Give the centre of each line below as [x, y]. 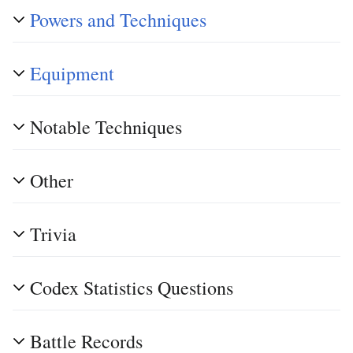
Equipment [72, 73]
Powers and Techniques [118, 19]
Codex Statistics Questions [132, 287]
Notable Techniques [106, 126]
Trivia [53, 234]
